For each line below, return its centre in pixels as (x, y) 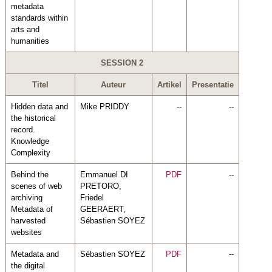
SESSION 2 (122, 63)
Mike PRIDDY (104, 106)
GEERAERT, (103, 209)
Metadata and (35, 254)
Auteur (114, 84)
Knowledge (30, 141)
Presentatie (212, 84)
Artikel (169, 84)
